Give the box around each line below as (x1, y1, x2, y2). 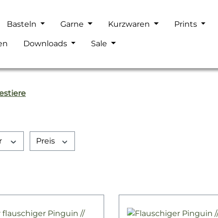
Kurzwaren (108, 19, 150, 29)
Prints (174, 19, 197, 29)
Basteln (6, 19, 36, 29)
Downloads (23, 39, 67, 48)
